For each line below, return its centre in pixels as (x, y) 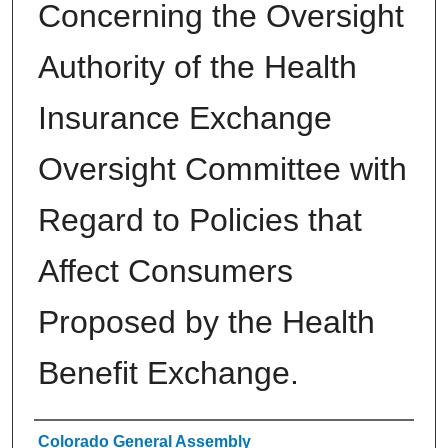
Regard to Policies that (200, 219)
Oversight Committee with (222, 168)
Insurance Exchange (185, 117)
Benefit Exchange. (168, 372)
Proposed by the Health (206, 321)
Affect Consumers (165, 270)
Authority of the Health (197, 66)
